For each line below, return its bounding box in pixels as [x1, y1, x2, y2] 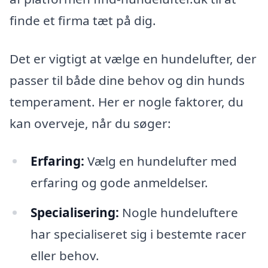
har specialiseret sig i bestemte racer [30, 226, 246, 243]
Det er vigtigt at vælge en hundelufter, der [10, 50, 257, 67]
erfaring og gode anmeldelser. [30, 174, 208, 191]
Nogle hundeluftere [118, 204, 238, 221]
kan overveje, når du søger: [10, 114, 171, 132]
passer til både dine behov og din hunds [10, 71, 245, 89]
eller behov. [30, 247, 99, 264]
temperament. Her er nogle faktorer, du [10, 93, 243, 110]
